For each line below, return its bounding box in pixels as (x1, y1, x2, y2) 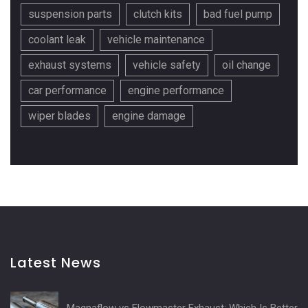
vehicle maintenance (107, 33, 205, 47)
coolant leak (28, 33, 86, 47)
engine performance (128, 84, 224, 98)
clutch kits (133, 8, 182, 21)
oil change (222, 58, 271, 72)
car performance (28, 84, 107, 98)
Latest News (10, 253, 101, 273)
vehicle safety (133, 58, 201, 72)
